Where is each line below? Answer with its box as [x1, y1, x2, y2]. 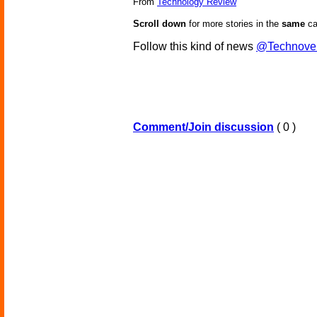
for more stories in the [186, 18, 282, 30]
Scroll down [133, 18, 186, 30]
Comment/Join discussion [133, 121, 274, 134]
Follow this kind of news [133, 40, 256, 53]
